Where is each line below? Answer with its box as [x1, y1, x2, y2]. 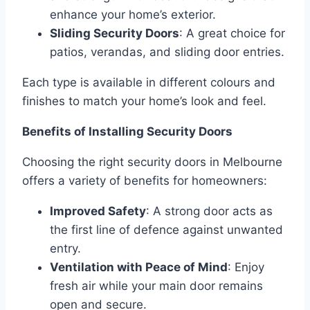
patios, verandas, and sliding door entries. [50, 45, 284, 60]
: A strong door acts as [146, 204, 273, 219]
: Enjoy [228, 260, 264, 275]
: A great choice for [179, 26, 285, 41]
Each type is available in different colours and [22, 75, 275, 90]
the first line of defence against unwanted [50, 223, 283, 237]
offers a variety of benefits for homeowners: [22, 174, 267, 188]
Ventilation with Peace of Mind [50, 260, 228, 275]
